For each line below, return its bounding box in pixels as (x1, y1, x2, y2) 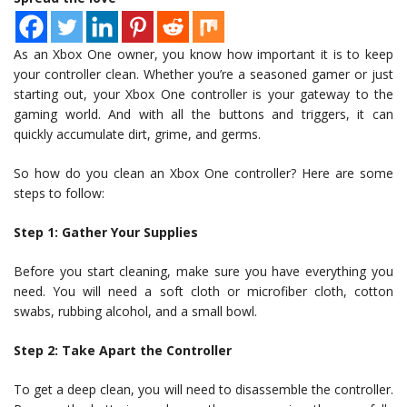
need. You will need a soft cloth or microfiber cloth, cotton (14, 283, 393, 301)
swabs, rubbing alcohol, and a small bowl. (14, 303, 257, 321)
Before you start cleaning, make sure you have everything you (14, 263, 393, 281)
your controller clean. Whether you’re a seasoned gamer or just (14, 65, 393, 84)
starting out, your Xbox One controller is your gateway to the (14, 85, 393, 104)
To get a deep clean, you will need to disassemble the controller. (14, 381, 393, 399)
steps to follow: (14, 184, 104, 203)
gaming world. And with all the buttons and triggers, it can (14, 105, 393, 124)
